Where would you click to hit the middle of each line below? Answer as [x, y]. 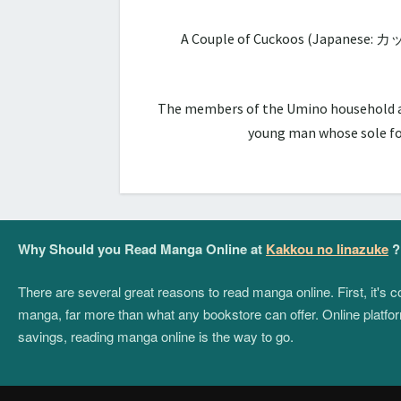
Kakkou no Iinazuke [327, 248]
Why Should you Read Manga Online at [142, 248]
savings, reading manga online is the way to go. [156, 336]
